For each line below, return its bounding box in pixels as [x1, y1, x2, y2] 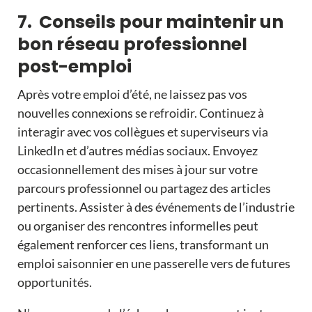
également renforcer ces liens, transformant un [17, 237, 269, 253]
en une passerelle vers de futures [113, 256, 290, 272]
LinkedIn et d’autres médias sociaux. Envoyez [17, 143, 258, 159]
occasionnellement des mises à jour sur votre [17, 162, 258, 178]
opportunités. [17, 274, 92, 290]
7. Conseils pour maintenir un [17, 10, 283, 35]
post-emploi [17, 54, 132, 79]
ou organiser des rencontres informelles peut [17, 218, 258, 234]
